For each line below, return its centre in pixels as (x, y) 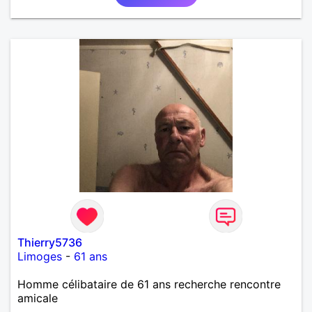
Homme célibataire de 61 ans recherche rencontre (149, 284)
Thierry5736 (50, 242)
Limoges (40, 256)
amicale (38, 298)
